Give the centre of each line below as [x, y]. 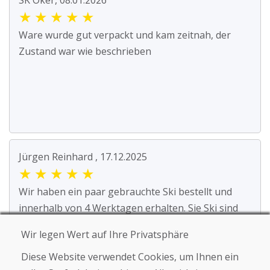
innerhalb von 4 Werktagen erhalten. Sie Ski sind [128, 208]
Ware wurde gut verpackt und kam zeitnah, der [125, 35]
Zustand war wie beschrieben [85, 52]
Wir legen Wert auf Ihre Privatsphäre [105, 234]
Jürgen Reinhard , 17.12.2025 [83, 157]
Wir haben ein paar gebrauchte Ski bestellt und [125, 192]
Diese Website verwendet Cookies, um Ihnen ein [130, 257]
